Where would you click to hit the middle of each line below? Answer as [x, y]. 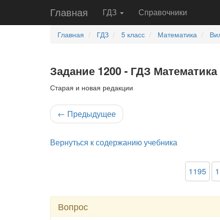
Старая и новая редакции [92, 87]
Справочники [163, 12]
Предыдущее [91, 114]
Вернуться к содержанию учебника [114, 142]
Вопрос [73, 206]
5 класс [133, 34]
